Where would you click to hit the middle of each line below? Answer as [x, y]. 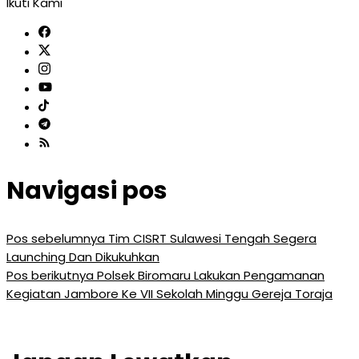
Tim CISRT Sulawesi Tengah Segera [211, 238]
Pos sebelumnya [56, 238]
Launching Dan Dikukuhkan [83, 256]
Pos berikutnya [50, 275]
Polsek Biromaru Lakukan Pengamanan [209, 275]
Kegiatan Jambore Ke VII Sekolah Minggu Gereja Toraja [169, 293]
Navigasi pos [87, 190]
